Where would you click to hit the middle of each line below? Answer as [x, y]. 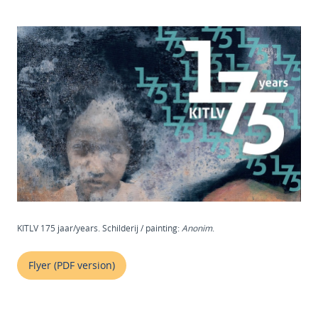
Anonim [197, 228]
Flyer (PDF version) [72, 265]
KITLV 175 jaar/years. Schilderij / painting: [99, 228]
